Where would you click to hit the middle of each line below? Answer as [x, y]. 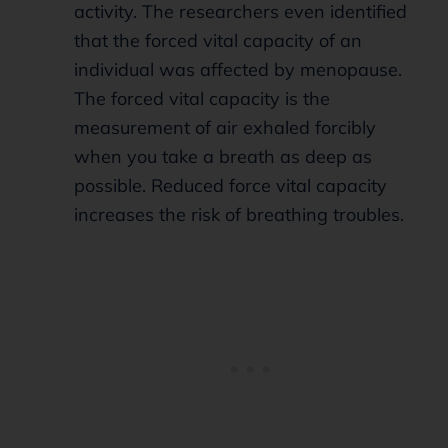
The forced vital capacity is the [202, 98]
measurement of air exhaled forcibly [225, 127]
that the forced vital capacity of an [218, 40]
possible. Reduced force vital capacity [230, 185]
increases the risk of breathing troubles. [239, 214]
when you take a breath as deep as [223, 156]
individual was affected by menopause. [238, 69]
